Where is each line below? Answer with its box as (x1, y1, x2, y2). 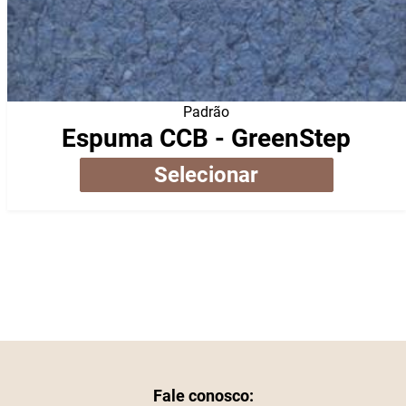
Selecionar (154, 162, 259, 188)
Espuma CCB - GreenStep (62, 123, 352, 154)
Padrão (183, 103, 230, 121)
